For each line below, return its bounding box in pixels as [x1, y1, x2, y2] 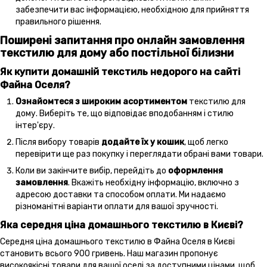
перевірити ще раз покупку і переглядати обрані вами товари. [15, 148, 263, 159]
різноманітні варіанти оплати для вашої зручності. [15, 201, 218, 212]
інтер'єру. [15, 120, 55, 131]
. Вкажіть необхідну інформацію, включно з [68, 178, 239, 188]
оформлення [168, 166, 223, 176]
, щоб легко [184, 136, 228, 147]
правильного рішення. [15, 16, 101, 27]
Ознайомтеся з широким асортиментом [15, 96, 189, 107]
